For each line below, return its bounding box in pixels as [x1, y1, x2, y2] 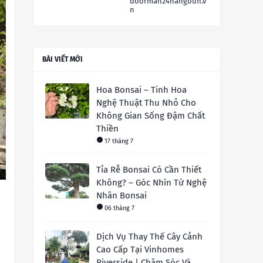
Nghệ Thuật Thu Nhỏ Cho [96, 97, 196, 109]
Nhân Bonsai [96, 190, 147, 201]
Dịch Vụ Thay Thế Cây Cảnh [96, 231, 203, 242]
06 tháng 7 [104, 204, 134, 213]
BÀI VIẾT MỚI [42, 55, 83, 64]
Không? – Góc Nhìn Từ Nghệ [96, 177, 207, 188]
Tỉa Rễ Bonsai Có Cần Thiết [96, 164, 201, 176]
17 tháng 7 [104, 137, 133, 146]
